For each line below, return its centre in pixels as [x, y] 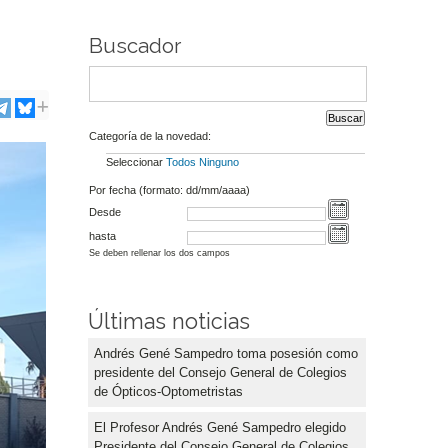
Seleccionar [135, 161]
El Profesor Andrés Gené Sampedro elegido [220, 427]
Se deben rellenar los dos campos [159, 253]
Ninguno [218, 161]
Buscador [134, 46]
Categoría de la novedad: [149, 135]
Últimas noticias [169, 321]
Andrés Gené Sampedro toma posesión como [226, 353]
